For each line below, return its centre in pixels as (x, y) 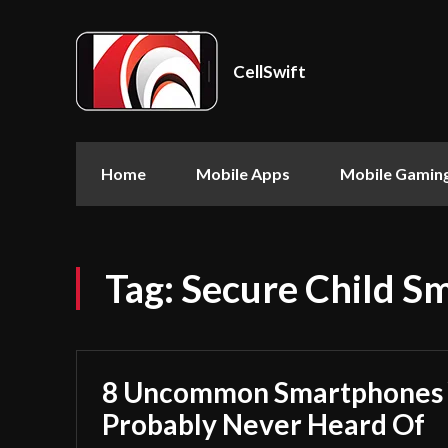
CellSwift (269, 71)
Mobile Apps (243, 173)
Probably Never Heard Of (263, 424)
